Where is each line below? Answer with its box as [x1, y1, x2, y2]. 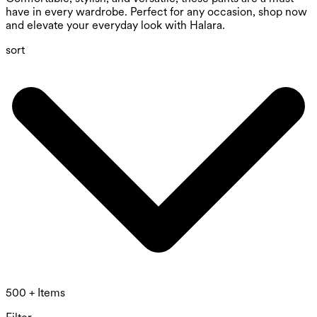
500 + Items [6, 286, 65, 300]
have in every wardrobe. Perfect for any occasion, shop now [6, 5, 307, 19]
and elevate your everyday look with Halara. [6, 18, 225, 33]
